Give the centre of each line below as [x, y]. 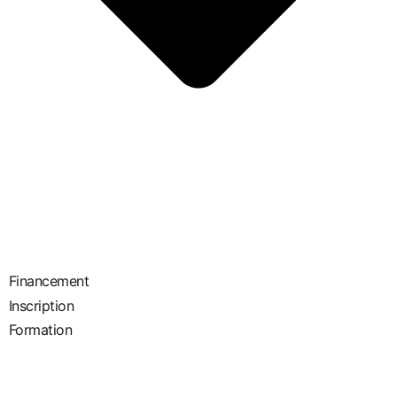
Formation [40, 329]
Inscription [41, 305]
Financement [49, 280]
